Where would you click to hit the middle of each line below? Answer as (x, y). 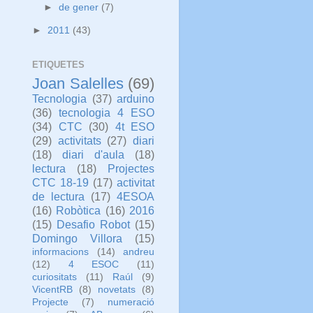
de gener (80, 7)
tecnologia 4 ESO (107, 112)
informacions (60, 252)
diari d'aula (93, 154)
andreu (139, 252)
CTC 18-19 (60, 182)
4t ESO (134, 126)
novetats (117, 289)
